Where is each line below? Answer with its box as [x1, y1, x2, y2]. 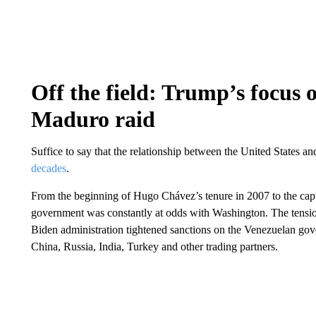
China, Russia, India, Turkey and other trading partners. [30, 241, 278, 253]
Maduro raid [30, 107, 155, 132]
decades [30, 162, 66, 174]
